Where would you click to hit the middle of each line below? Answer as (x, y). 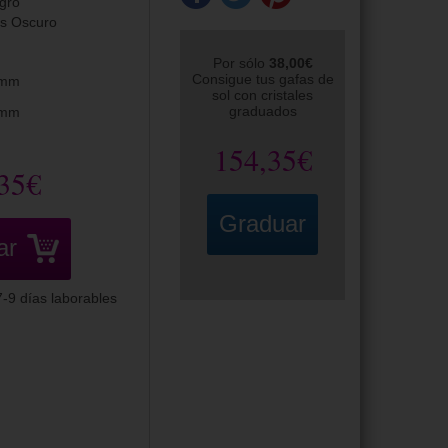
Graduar (263, 223)
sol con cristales (263, 95)
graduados (262, 111)
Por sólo (240, 63)
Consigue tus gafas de (262, 79)
